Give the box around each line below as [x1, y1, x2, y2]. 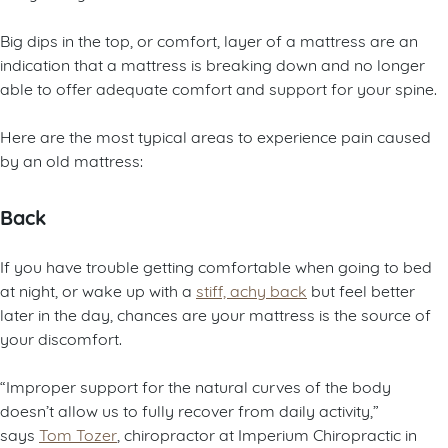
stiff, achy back [196, 279, 307, 301]
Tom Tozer [39, 423, 117, 445]
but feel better [307, 279, 415, 301]
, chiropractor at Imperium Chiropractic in [117, 423, 417, 445]
